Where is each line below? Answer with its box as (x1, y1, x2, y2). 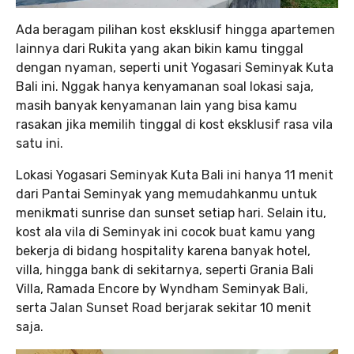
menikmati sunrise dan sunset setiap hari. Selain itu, (16, 205, 326, 221)
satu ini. (16, 136, 63, 152)
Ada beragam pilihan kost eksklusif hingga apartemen (16, 22, 335, 38)
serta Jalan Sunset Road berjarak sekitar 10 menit (16, 300, 311, 316)
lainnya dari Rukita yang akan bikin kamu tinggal (16, 41, 303, 57)
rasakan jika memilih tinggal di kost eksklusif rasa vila (16, 117, 333, 133)
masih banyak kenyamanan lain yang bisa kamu (16, 98, 297, 114)
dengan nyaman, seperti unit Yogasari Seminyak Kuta (16, 60, 333, 76)
